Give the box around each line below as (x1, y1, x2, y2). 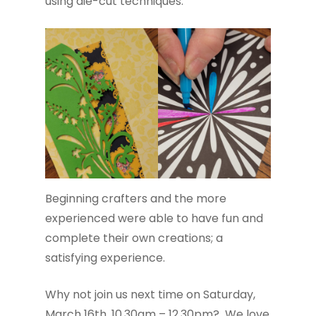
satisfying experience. (45, 249, 174, 266)
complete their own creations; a (45, 229, 223, 246)
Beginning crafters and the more (45, 190, 226, 207)
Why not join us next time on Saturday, (45, 286, 255, 303)
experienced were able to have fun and (45, 209, 263, 226)
